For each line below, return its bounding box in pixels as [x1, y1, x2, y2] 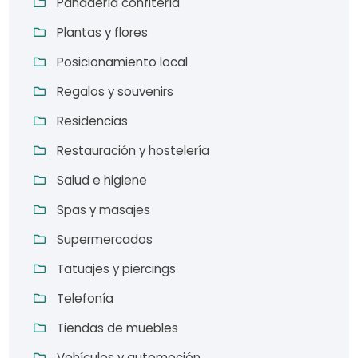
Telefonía [57, 289, 114, 307]
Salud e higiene [57, 171, 148, 189]
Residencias [57, 112, 129, 129]
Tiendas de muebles [57, 319, 179, 336]
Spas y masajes [57, 201, 151, 218]
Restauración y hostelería [57, 141, 210, 159]
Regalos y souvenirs [57, 82, 174, 100]
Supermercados [57, 230, 153, 248]
